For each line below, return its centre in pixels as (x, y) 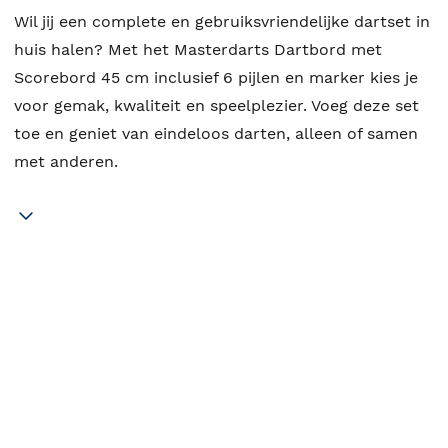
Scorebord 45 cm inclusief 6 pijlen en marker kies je (216, 78)
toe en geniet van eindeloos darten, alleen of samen (216, 134)
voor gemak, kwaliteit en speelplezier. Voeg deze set (216, 106)
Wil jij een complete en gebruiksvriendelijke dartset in (222, 22)
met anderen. (66, 162)
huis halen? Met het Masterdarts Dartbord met (198, 50)
